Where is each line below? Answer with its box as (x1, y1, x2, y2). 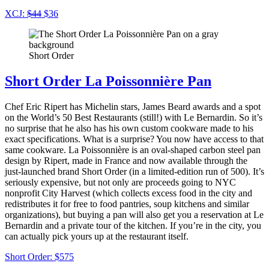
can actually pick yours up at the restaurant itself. (5, 231, 189, 242)
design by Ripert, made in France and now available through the (5, 156, 247, 166)
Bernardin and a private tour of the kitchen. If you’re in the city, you (5, 220, 261, 231)
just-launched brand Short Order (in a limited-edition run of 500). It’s (5, 166, 264, 177)
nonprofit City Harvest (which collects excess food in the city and (5, 188, 252, 199)
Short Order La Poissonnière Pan (5, 73, 211, 89)
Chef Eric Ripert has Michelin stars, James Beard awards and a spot (5, 101, 261, 112)
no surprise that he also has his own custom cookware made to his (5, 123, 253, 134)
